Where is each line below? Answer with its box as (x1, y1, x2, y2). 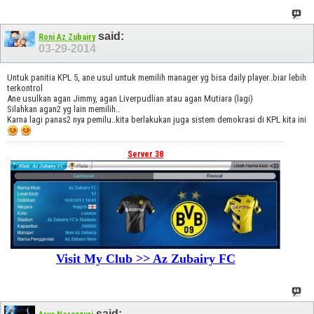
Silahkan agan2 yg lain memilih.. (7, 103, 120, 114)
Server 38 (128, 149, 164, 159)
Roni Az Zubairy (39, 32, 95, 43)
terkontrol (7, 82, 43, 93)
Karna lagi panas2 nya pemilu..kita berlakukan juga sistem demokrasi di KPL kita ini (7, 114, 306, 125)
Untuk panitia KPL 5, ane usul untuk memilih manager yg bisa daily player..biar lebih (7, 71, 306, 83)
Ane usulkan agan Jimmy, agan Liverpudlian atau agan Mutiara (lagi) (7, 93, 253, 104)
